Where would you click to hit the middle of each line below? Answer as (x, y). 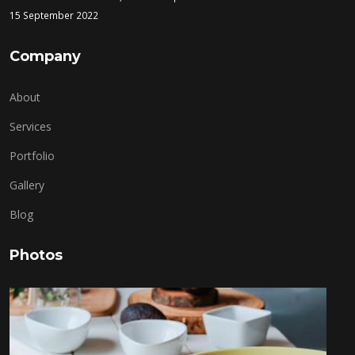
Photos (36, 255)
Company (45, 56)
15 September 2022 (54, 15)
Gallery (27, 185)
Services (31, 126)
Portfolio (32, 155)
